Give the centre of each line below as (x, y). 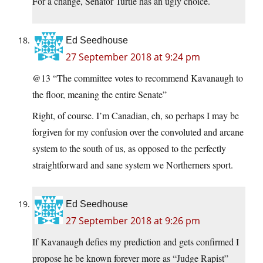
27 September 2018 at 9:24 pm (133, 57)
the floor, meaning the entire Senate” (100, 94)
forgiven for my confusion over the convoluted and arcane (138, 131)
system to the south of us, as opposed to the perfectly (129, 148)
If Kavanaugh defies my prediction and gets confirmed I (136, 241)
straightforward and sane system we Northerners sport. (133, 164)
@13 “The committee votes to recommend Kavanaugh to (138, 77)
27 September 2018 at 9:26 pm (133, 220)
